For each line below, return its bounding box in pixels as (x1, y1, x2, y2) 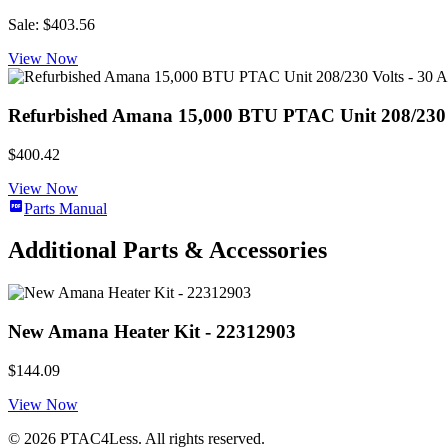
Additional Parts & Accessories (8, 237, 327, 264)
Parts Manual (24, 199, 107, 217)
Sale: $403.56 (8, 16, 95, 34)
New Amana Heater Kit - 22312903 (8, 321, 296, 343)
